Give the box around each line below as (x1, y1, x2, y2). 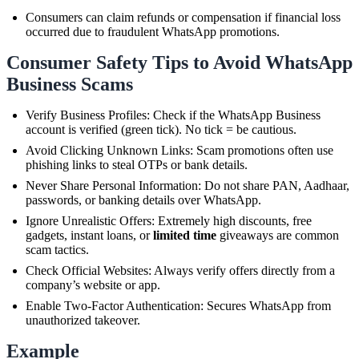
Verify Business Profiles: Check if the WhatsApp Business (26, 107, 321, 122)
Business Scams (6, 73, 133, 95)
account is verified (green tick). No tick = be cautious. (26, 122, 296, 136)
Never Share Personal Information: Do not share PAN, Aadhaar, (26, 178, 349, 192)
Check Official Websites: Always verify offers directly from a (26, 263, 335, 277)
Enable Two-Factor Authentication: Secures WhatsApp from (26, 298, 331, 313)
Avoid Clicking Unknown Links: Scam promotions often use (26, 143, 333, 157)
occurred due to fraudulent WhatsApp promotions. (26, 24, 280, 38)
